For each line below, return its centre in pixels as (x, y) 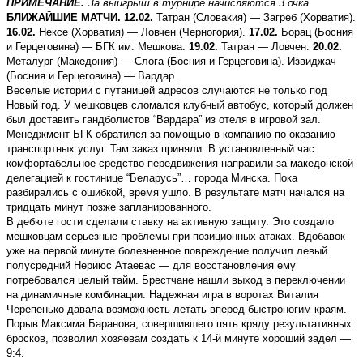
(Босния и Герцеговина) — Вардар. (92, 75)
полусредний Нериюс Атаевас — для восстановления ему (151, 265)
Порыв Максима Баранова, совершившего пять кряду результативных (179, 323)
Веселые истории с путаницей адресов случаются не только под (167, 90)
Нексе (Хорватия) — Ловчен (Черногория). (141, 32)
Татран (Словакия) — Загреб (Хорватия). (254, 17)
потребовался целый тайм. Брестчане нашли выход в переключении (176, 280)
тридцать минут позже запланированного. (109, 207)
